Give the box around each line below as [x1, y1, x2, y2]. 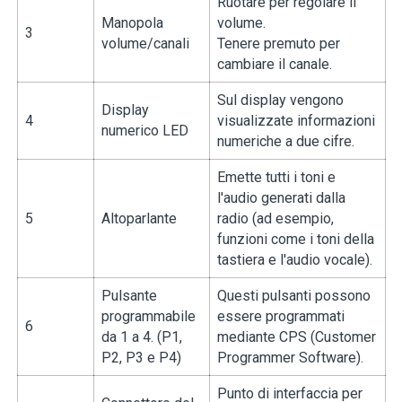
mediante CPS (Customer [216, 328, 376, 345]
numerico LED [100, 122, 188, 139]
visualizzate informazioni [216, 112, 375, 129]
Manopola [100, 14, 163, 31]
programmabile [100, 308, 196, 325]
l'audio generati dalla [216, 189, 345, 206]
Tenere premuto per [216, 35, 340, 52]
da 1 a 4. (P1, [100, 328, 182, 345]
